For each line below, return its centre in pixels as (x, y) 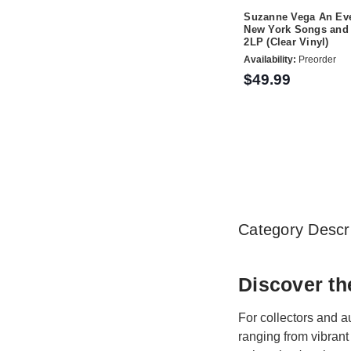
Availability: (270, 59)
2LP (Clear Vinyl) (286, 42)
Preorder (317, 59)
